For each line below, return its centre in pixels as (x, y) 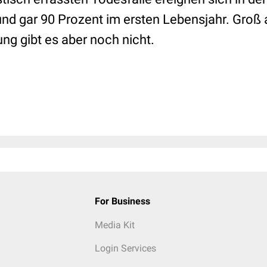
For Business (122, 201)
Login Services (125, 248)
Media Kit (114, 225)
